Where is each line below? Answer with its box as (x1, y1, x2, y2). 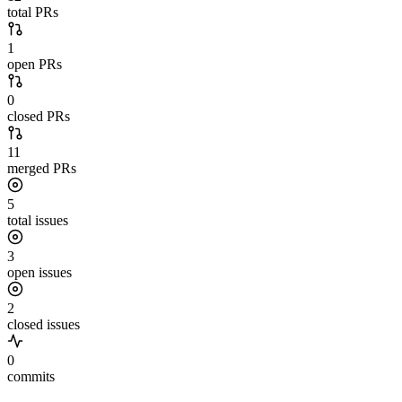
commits (7, 369, 55, 385)
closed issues (7, 317, 80, 333)
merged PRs (7, 161, 76, 177)
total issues (7, 213, 68, 229)
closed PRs (7, 109, 70, 125)
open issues (7, 265, 72, 281)
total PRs (7, 4, 58, 21)
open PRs (7, 57, 62, 73)
